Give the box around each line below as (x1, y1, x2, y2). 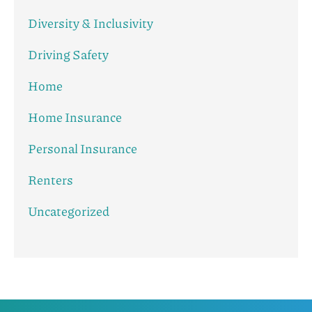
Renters (28, 171, 73, 189)
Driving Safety (28, 45, 109, 64)
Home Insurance (28, 108, 122, 127)
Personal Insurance (28, 139, 137, 158)
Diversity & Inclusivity (28, 14, 153, 33)
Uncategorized (28, 202, 109, 221)
